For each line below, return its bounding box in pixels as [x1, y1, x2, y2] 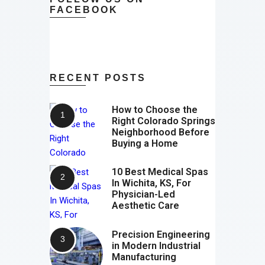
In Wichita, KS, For [112, 177, 191, 189]
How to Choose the [112, 104, 198, 116]
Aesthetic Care [112, 200, 179, 212]
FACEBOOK [50, 5, 118, 15]
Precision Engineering [112, 228, 210, 240]
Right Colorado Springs [112, 115, 215, 127]
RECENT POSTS [50, 72, 146, 83]
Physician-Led [112, 189, 175, 201]
